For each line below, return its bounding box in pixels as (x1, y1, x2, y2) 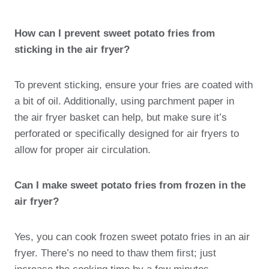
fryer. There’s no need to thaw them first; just (14, 247, 216, 259)
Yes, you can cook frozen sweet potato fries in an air (14, 231, 250, 243)
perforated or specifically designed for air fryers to (14, 128, 239, 139)
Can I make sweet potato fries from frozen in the (14, 180, 246, 191)
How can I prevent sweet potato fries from (14, 28, 215, 39)
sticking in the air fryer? (14, 44, 130, 55)
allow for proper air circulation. (14, 144, 151, 156)
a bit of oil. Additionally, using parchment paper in (14, 95, 234, 107)
